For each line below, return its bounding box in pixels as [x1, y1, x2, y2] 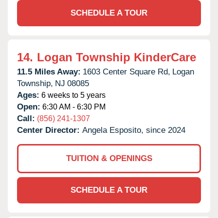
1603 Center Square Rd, [83, 67, 170, 76]
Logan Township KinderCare [37, 50, 196, 64]
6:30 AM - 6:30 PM [40, 102, 106, 111]
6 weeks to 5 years [39, 91, 106, 99]
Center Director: [17, 125, 82, 135]
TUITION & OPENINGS [66, 153, 152, 163]
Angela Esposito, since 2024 [82, 125, 185, 135]
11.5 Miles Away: [17, 67, 81, 76]
